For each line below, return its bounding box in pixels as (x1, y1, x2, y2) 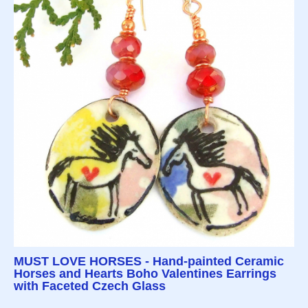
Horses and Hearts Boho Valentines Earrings (14, 267, 276, 281)
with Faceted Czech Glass (14, 279, 166, 294)
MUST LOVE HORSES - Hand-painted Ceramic (14, 254, 284, 269)
